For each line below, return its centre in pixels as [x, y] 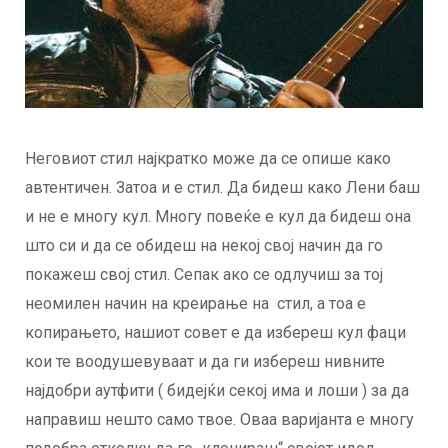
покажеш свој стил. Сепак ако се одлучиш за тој [204, 275]
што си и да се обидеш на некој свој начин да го [204, 246]
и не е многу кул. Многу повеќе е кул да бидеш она [218, 217]
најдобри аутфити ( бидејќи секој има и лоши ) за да [217, 391]
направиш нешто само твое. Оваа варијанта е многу [219, 420]
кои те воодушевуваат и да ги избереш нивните [205, 362]
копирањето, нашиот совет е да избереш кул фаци [215, 333]
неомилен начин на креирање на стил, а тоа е [195, 304]
